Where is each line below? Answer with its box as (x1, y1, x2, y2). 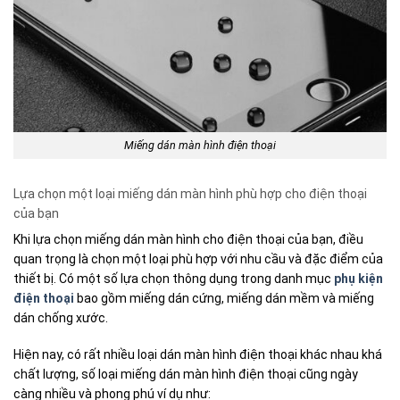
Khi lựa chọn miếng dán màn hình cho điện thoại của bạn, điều (13, 232, 363, 247)
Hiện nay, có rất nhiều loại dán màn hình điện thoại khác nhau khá (13, 346, 382, 362)
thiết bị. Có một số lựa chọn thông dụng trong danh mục (13, 271, 334, 287)
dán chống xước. (13, 311, 108, 326)
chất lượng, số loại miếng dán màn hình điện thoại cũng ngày (13, 366, 358, 381)
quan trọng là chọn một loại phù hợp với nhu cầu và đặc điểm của (13, 252, 383, 267)
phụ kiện (334, 271, 383, 287)
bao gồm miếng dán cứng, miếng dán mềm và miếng (74, 291, 374, 306)
